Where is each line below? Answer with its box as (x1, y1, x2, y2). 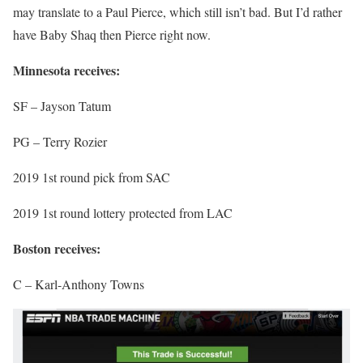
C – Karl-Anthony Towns (13, 275, 144, 293)
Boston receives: (13, 239, 100, 258)
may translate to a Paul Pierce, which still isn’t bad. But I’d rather (13, 3, 342, 21)
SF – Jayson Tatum (13, 97, 111, 115)
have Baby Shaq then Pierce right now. (13, 26, 211, 44)
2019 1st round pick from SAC (13, 169, 170, 186)
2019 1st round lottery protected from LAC (13, 204, 233, 222)
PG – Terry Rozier (13, 133, 107, 151)
